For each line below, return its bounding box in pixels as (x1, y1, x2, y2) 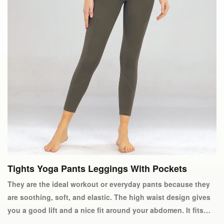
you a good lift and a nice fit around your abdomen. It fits (7, 205, 203, 215)
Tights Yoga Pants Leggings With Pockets (7, 162, 187, 175)
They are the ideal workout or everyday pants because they (7, 179, 210, 189)
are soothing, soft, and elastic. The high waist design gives (7, 192, 210, 202)
